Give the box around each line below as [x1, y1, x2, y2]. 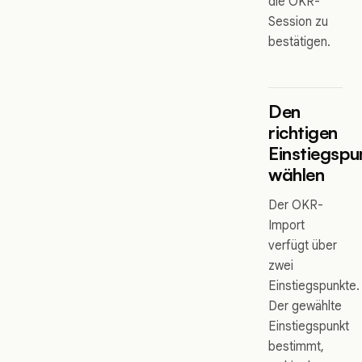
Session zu [268, 14, 328, 30]
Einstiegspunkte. [268, 278, 360, 294]
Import [268, 217, 305, 234]
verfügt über [268, 238, 337, 254]
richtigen [268, 121, 339, 144]
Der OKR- [268, 197, 323, 213]
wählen [268, 163, 325, 186]
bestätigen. [268, 34, 330, 50]
